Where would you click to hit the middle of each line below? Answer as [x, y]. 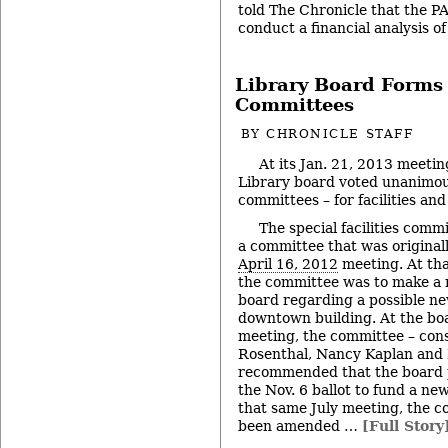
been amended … [300, 426]
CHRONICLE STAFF [340, 134]
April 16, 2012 [288, 264]
